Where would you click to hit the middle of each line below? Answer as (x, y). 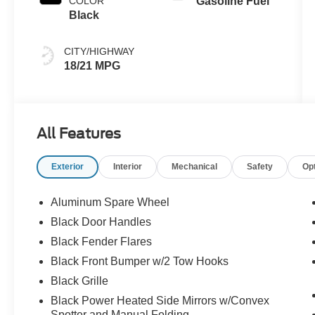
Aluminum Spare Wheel (110, 202)
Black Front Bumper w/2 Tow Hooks (140, 262)
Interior (128, 167)
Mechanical (195, 167)
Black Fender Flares (102, 242)
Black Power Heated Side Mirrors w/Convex (160, 301)
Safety (260, 167)
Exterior (68, 167)
